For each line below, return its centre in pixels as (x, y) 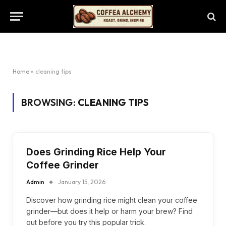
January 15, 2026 (82, 182)
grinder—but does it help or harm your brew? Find (109, 211)
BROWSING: (49, 102)
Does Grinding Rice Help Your (96, 152)
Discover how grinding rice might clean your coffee (112, 200)
